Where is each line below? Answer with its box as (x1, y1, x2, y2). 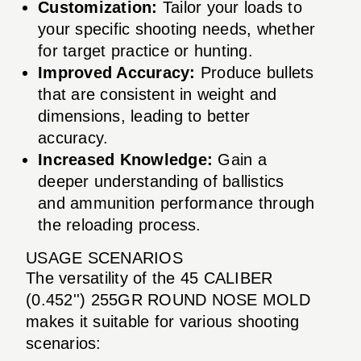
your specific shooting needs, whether (38, 19, 316, 38)
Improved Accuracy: (38, 63, 196, 81)
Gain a (213, 150, 267, 168)
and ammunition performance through (38, 193, 315, 212)
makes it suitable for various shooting (26, 312, 300, 330)
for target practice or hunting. (38, 41, 253, 60)
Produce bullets (195, 63, 314, 81)
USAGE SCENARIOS (26, 248, 183, 267)
